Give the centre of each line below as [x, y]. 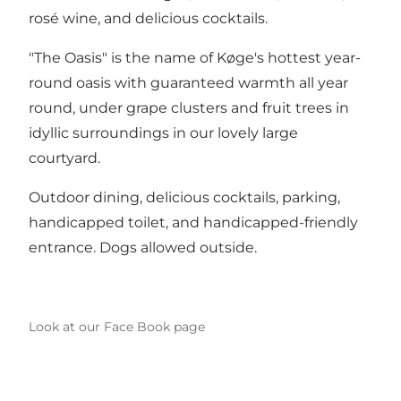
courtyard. [64, 158]
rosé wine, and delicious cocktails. [148, 18]
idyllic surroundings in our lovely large [163, 132]
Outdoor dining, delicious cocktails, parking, [184, 197]
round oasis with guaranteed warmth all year [188, 82]
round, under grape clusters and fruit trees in [189, 107]
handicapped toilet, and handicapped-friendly [193, 222]
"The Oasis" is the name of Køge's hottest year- [195, 57]
